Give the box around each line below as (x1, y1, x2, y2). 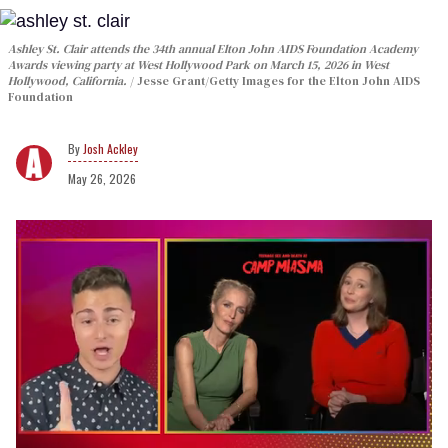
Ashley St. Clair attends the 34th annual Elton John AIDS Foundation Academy (8, 41, 418, 58)
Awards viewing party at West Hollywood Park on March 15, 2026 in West (8, 57, 389, 74)
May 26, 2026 (68, 170, 136, 188)
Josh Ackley (83, 140, 138, 158)
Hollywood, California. (8, 73, 130, 90)
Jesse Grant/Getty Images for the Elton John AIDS (137, 73, 420, 90)
